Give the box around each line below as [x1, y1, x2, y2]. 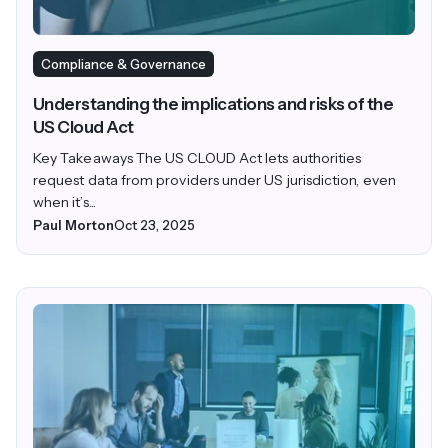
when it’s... [33, 193, 96, 212]
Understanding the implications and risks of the [33, 94, 394, 115]
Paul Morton [33, 217, 114, 234]
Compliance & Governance [41, 56, 206, 73]
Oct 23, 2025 [114, 217, 195, 234]
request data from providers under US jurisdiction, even [33, 171, 396, 190]
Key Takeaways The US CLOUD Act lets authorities [33, 149, 362, 168]
